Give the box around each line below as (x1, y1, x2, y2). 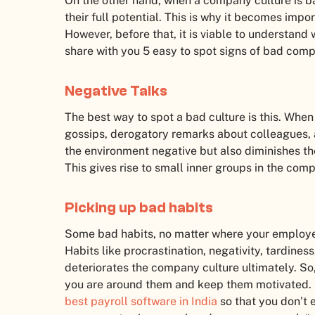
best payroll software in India (65, 295, 217, 309)
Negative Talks (65, 82, 167, 100)
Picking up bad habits (65, 199, 213, 217)
